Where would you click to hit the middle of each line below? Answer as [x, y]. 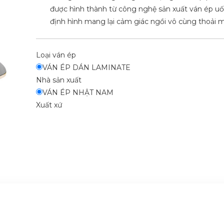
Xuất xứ [49, 105]
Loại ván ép [56, 55]
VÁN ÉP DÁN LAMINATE [86, 67]
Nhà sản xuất [58, 80]
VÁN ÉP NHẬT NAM [78, 92]
